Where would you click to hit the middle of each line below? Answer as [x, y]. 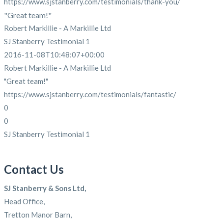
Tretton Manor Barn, [38, 215]
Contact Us [34, 169]
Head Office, [24, 201]
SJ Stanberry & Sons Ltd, [45, 188]
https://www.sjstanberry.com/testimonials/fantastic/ [90, 94]
